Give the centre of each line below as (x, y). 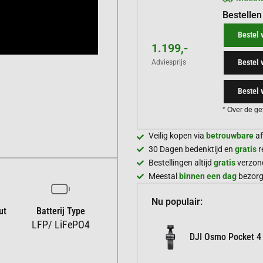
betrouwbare (230, 135)
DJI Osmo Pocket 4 (225, 237)
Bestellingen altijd (181, 162)
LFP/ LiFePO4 (60, 225)
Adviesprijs (169, 62)
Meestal (164, 176)
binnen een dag (208, 176)
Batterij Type (60, 211)
